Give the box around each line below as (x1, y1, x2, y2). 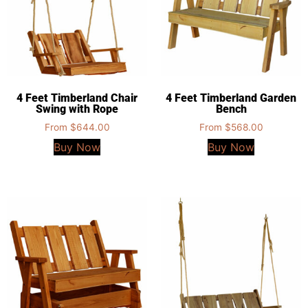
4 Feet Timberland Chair (16, 91, 137, 105)
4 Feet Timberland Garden (166, 91, 296, 105)
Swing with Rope (36, 102, 118, 116)
